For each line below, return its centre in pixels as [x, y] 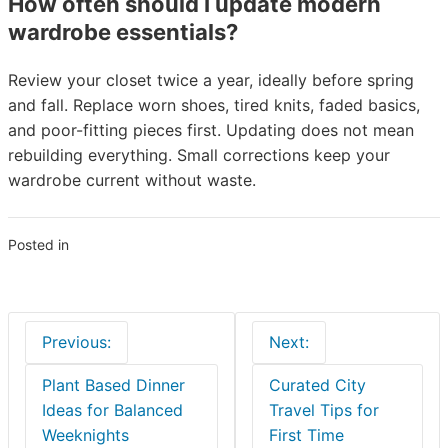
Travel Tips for [324, 410]
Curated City [318, 385]
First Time [307, 435]
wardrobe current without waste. [132, 180]
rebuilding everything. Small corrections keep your [199, 155]
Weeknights [85, 435]
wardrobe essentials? [123, 32]
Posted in [40, 244]
